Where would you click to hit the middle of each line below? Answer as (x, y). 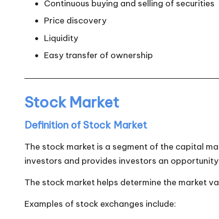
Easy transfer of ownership (99, 55)
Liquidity (61, 38)
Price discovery (75, 21)
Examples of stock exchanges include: (100, 204)
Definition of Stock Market (86, 125)
